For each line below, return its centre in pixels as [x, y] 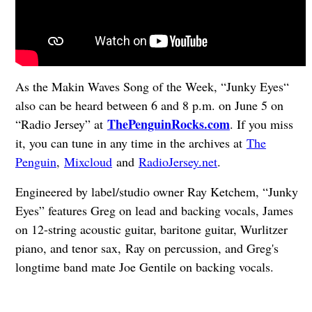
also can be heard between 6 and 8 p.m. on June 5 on [149, 106]
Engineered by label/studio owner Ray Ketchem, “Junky [156, 192]
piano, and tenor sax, [70, 248]
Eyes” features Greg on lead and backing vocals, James [154, 211]
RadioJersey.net [178, 162]
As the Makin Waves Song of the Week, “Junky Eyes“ [152, 87]
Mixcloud [88, 162]
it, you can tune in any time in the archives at [131, 143]
